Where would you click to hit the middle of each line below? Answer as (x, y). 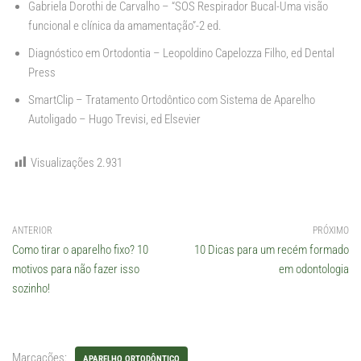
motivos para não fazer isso (76, 270)
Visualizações (62, 163)
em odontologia (314, 270)
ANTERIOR (32, 231)
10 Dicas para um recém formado (272, 250)
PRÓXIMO (331, 231)
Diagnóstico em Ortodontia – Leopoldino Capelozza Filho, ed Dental (181, 54)
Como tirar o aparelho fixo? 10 (80, 250)
